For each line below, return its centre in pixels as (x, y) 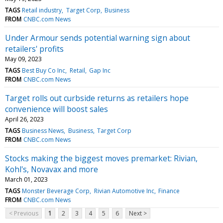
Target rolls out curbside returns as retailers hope (97, 98)
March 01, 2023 (26, 179)
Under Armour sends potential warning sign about (98, 38)
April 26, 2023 (24, 119)
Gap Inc (100, 70)
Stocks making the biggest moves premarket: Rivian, (101, 158)
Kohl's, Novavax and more (52, 169)
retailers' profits (34, 49)
